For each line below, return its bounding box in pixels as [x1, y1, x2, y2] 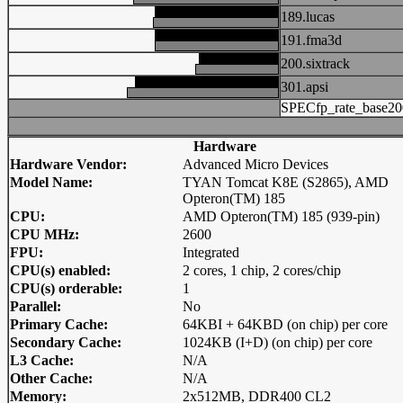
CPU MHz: [10, 227, 79, 242]
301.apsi [281, 79, 328, 94]
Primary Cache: [10, 317, 108, 332]
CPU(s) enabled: [10, 263, 111, 278]
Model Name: [10, 175, 93, 190]
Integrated [183, 245, 239, 260]
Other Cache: [10, 371, 93, 386]
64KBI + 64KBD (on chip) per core [183, 317, 388, 332]
